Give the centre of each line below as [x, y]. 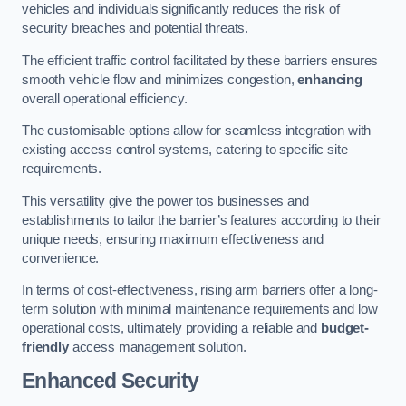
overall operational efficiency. [105, 98]
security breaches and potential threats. [135, 28]
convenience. [61, 258]
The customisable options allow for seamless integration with [197, 131]
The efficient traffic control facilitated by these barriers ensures [200, 60]
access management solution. [157, 348]
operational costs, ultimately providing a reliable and [172, 329]
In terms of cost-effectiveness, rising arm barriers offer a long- [200, 290]
